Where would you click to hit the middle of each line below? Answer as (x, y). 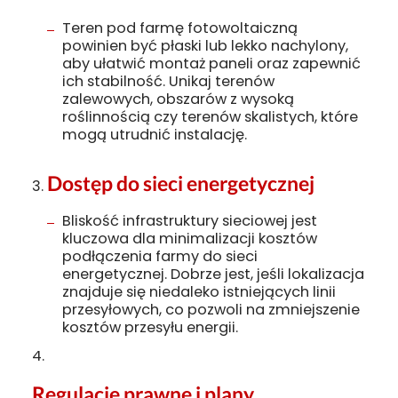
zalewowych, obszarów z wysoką (178, 99)
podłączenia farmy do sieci (159, 256)
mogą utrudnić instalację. (154, 134)
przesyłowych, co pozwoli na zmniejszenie (211, 309)
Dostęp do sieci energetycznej (181, 183)
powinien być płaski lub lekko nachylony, (205, 45)
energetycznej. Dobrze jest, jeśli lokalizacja (213, 274)
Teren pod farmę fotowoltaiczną (179, 28)
